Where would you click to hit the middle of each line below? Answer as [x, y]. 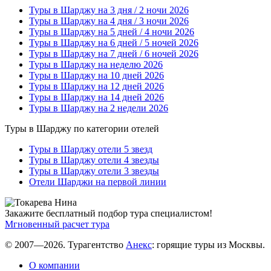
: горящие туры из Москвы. [208, 244]
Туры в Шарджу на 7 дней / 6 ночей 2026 [114, 53]
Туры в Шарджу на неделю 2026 [96, 64]
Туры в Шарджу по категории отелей [82, 128]
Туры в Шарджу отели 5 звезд [91, 149]
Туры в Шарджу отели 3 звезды [94, 171]
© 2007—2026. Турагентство [65, 244]
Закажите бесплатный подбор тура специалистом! [109, 213]
